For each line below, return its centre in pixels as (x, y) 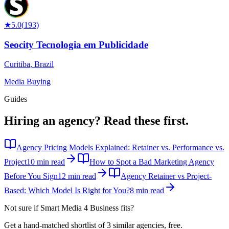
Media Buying (27, 82)
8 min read (147, 191)
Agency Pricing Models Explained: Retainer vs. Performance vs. (120, 148)
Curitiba (17, 64)
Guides (16, 99)
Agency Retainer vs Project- (166, 176)
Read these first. (146, 121)
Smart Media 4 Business (79, 208)
